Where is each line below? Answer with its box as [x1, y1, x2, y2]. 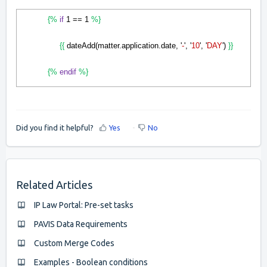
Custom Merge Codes [34, 238, 114, 248]
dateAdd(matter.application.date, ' [64, 41, 182, 51]
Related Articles [16, 178, 92, 191]
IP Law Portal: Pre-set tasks [34, 200, 133, 210]
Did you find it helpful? [16, 123, 94, 132]
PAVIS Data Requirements [34, 219, 128, 229]
